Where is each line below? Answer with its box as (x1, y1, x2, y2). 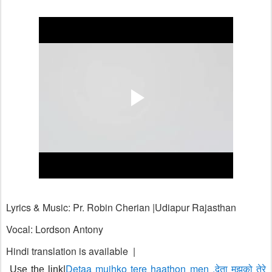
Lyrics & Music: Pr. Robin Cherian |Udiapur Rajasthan (6, 200, 236, 214)
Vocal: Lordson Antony (6, 222, 103, 236)
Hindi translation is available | (6, 244, 135, 258)
